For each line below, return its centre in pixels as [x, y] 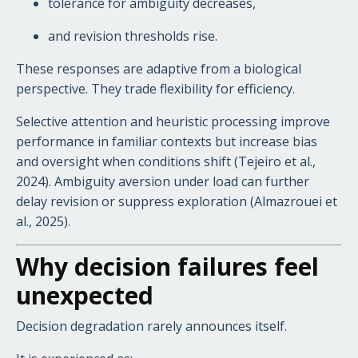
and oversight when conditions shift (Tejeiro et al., [166, 161]
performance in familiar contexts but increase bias [167, 141]
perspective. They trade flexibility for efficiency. [155, 88]
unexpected [85, 295]
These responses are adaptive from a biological [159, 68]
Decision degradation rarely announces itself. [151, 326]
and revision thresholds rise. [133, 36]
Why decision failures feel [167, 266]
